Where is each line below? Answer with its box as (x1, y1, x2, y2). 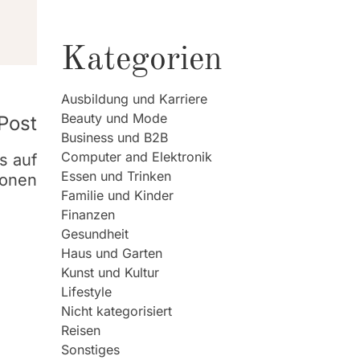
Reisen (61, 322, 100, 338)
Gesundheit (61, 226, 129, 242)
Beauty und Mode (61, 110, 167, 126)
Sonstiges (61, 342, 120, 358)
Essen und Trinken (61, 168, 171, 184)
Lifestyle (61, 284, 112, 300)
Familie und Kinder (61, 187, 174, 203)
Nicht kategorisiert (61, 303, 172, 319)
